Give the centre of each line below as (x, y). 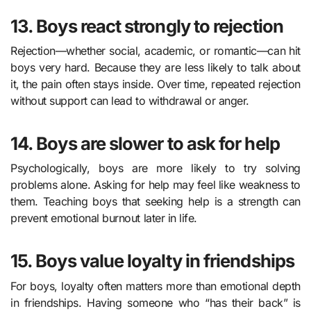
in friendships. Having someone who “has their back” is (155, 302)
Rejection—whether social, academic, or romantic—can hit (155, 50)
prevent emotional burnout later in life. (104, 218)
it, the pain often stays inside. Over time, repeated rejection (155, 84)
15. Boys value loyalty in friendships (152, 261)
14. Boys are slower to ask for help (145, 143)
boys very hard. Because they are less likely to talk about (155, 67)
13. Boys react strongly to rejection (147, 26)
